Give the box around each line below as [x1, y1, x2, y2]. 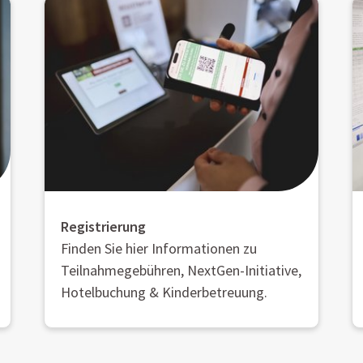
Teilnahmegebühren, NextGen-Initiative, [61, 261, 301, 280]
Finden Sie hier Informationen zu [61, 239, 257, 258]
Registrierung [61, 217, 146, 237]
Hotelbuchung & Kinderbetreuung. [61, 283, 267, 302]
